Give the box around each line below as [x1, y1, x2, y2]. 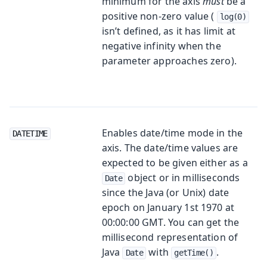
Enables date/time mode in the [101, 126, 243, 139]
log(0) [220, 11, 246, 21]
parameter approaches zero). [101, 54, 237, 67]
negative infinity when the [101, 39, 221, 52]
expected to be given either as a [101, 156, 248, 169]
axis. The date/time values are [101, 141, 238, 154]
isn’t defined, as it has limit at [101, 24, 235, 38]
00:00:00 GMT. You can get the [101, 215, 240, 229]
